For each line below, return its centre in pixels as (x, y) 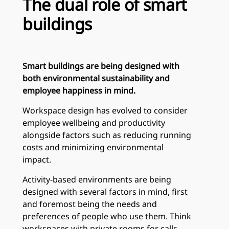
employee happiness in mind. (79, 90)
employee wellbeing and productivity (94, 122)
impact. (37, 159)
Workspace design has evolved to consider (105, 110)
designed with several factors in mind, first (105, 191)
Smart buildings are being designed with (101, 66)
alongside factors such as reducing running (107, 135)
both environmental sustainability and (96, 78)
